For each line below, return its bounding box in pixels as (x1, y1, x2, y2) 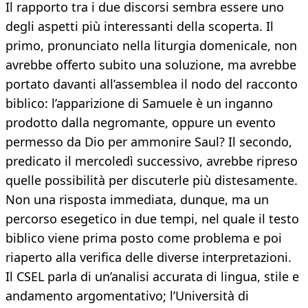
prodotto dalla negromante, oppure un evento (5, 114, 276, 131)
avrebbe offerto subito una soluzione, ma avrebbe (5, 56, 296, 74)
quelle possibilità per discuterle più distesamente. (5, 172, 298, 189)
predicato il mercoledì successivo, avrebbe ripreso (5, 153, 298, 170)
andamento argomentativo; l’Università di (5, 287, 249, 305)
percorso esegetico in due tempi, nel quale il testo (5, 210, 299, 228)
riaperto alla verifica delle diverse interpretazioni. (5, 249, 291, 266)
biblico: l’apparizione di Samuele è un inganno (5, 95, 273, 112)
